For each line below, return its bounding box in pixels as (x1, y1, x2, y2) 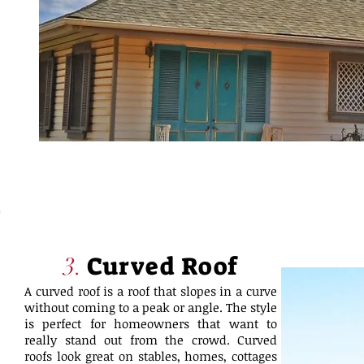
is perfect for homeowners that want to (24, 315, 277, 331)
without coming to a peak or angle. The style (24, 299, 277, 315)
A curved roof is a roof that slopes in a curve (24, 283, 277, 299)
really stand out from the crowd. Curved (24, 331, 277, 348)
